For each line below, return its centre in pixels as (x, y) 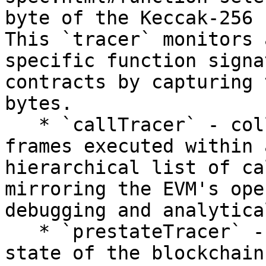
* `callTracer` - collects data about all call (22, 125)
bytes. (39, 103)
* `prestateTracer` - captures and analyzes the (22, 232)
